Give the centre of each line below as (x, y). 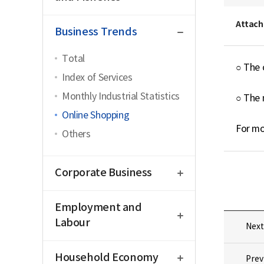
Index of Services (97, 78)
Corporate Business (104, 173)
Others (76, 134)
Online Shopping (96, 115)
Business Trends (96, 32)
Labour (72, 223)
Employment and (98, 208)
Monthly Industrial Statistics (121, 97)
